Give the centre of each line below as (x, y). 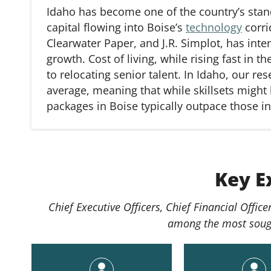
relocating (85, 74)
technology (214, 27)
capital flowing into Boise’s (116, 27)
